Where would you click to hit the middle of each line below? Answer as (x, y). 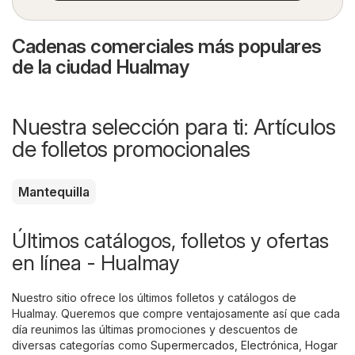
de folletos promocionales (131, 149)
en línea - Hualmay (95, 262)
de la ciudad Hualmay (100, 67)
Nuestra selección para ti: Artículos (174, 126)
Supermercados (193, 345)
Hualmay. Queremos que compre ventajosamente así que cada (176, 313)
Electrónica (270, 345)
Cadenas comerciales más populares (167, 46)
